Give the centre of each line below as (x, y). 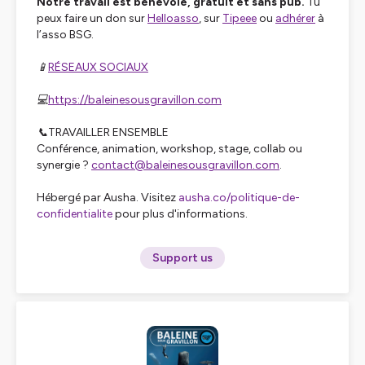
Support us (182, 258)
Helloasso (173, 18)
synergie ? (64, 165)
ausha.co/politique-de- (239, 198)
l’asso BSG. (65, 35)
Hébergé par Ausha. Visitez (108, 198)
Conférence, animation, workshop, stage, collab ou (169, 149)
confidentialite (75, 214)
